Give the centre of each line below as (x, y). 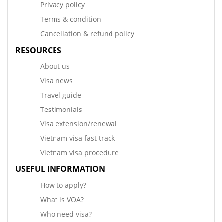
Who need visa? (66, 214)
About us (55, 66)
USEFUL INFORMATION (60, 169)
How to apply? (63, 185)
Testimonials (61, 110)
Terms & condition (71, 19)
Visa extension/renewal (79, 124)
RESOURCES (38, 50)
